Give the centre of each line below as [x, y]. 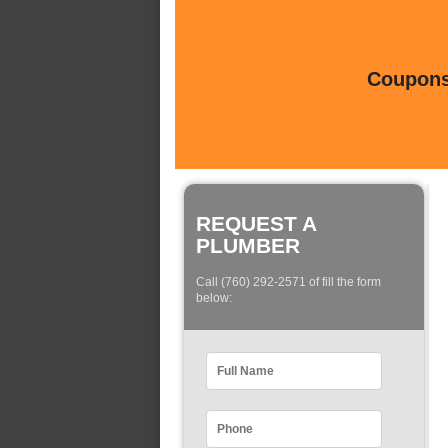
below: [214, 298]
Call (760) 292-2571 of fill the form [288, 282]
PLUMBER [248, 245]
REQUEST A [256, 223]
